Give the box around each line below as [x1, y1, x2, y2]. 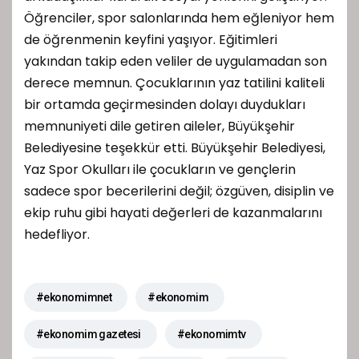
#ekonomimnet [36, 291, 112, 305]
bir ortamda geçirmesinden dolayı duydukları [24, 95, 305, 115]
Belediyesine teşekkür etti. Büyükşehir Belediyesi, [24, 139, 325, 158]
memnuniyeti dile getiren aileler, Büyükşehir [24, 117, 295, 136]
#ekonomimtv [176, 328, 246, 341]
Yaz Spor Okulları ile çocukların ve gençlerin [24, 160, 296, 179]
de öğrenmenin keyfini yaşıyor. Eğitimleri [24, 30, 277, 50]
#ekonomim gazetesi [36, 328, 141, 341]
